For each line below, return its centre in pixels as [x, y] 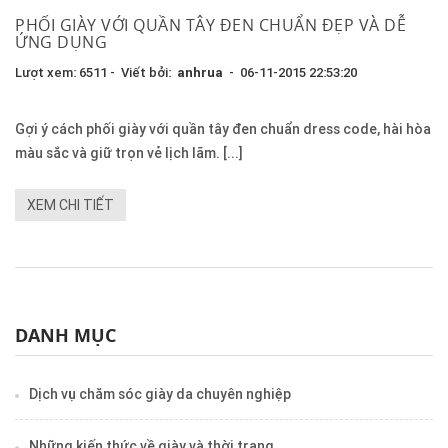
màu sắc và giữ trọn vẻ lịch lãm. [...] [129, 153]
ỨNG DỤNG [61, 42]
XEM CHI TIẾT [70, 205]
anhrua [200, 73]
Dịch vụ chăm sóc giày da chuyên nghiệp [160, 394]
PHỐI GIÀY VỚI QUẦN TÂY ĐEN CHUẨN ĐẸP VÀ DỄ [210, 25]
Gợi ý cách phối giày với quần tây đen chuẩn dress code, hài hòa [223, 129]
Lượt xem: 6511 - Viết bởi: [96, 73]
